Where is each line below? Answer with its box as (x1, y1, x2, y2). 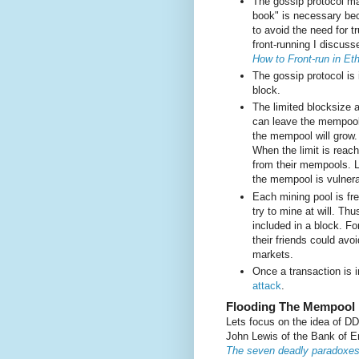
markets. (252, 248, 293, 260)
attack (252, 279, 281, 292)
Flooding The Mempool (226, 300, 355, 314)
